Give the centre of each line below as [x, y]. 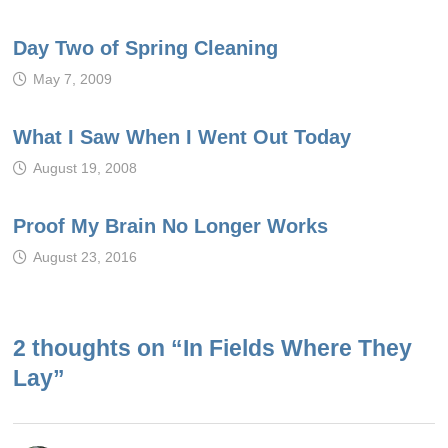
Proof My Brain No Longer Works [170, 226]
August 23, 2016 [84, 257]
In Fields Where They [297, 348]
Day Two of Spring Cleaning [145, 48]
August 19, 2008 [84, 168]
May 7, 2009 [72, 79]
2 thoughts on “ [97, 348]
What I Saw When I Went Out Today [181, 137]
